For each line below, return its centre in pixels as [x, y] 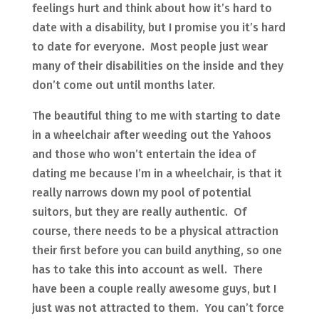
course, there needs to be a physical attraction [155, 231]
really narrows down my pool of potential [141, 193]
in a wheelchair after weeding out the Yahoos [151, 135]
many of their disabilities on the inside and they [157, 66]
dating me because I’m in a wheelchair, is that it [157, 174]
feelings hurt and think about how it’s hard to [152, 9]
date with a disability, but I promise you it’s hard [158, 28]
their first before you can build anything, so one [157, 251]
